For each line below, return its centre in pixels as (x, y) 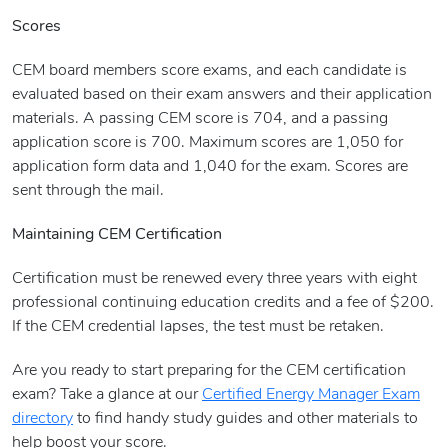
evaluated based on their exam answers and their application (222, 95)
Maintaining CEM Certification (117, 235)
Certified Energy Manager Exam (311, 395)
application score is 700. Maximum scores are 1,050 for (207, 143)
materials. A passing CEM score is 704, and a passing (200, 119)
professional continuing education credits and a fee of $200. (223, 303)
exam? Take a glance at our (107, 395)
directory (42, 419)
